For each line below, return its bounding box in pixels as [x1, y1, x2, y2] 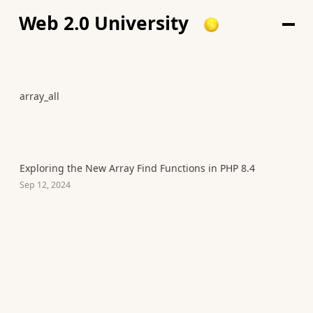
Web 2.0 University [19, 10, 189, 36]
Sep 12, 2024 [20, 178, 71, 191]
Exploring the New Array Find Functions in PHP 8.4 [20, 161, 255, 175]
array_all [20, 89, 59, 103]
